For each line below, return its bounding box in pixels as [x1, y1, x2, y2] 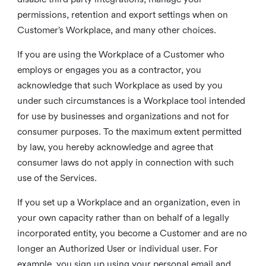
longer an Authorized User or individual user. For [17, 243, 218, 254]
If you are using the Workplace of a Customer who [17, 49, 224, 60]
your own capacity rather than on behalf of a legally [17, 212, 229, 223]
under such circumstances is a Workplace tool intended [17, 95, 245, 106]
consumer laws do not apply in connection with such [17, 157, 234, 168]
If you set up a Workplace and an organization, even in [17, 197, 240, 208]
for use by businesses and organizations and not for [17, 110, 229, 122]
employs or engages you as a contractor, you [17, 64, 201, 75]
